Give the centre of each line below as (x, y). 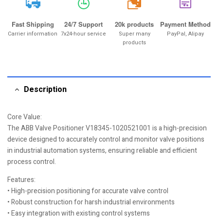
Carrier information (33, 34)
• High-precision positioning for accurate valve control (88, 191)
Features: (21, 180)
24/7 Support (84, 24)
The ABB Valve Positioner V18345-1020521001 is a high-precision (107, 128)
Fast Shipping (33, 24)
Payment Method (185, 24)
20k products (135, 24)
